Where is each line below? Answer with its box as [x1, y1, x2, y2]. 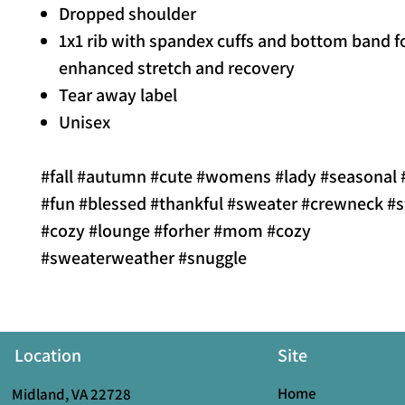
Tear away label [59, 83, 177, 107]
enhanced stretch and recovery [59, 56, 295, 80]
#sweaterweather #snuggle [41, 246, 247, 269]
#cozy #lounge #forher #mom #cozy [41, 219, 311, 242]
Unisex [59, 110, 110, 134]
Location [14, 344, 81, 367]
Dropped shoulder [59, 2, 196, 25]
